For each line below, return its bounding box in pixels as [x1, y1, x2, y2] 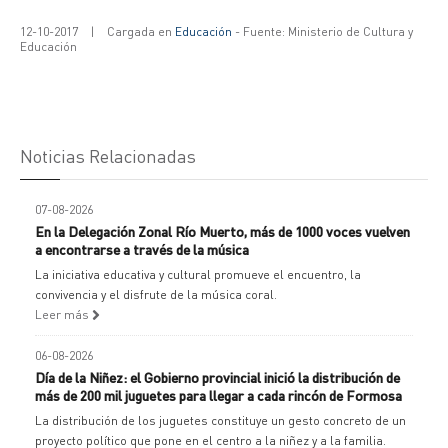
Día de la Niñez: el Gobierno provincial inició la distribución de [35, 368, 400, 386]
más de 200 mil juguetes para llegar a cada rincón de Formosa [35, 386, 402, 404]
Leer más [35, 307, 92, 322]
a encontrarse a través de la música [35, 240, 249, 258]
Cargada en [107, 24, 175, 39]
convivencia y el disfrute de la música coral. [35, 287, 277, 302]
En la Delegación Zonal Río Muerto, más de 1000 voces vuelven [35, 222, 410, 240]
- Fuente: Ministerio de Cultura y [232, 24, 413, 39]
